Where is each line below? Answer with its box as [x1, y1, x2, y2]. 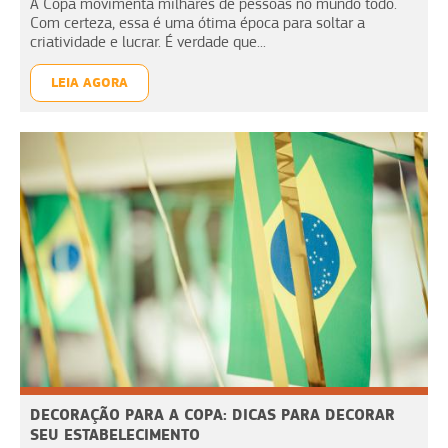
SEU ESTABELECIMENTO [30, 424, 200, 444]
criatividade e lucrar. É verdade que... [30, 32, 266, 51]
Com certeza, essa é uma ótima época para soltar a [30, 13, 365, 32]
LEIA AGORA [51, 73, 128, 91]
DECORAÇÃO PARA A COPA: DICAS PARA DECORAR [30, 404, 395, 424]
